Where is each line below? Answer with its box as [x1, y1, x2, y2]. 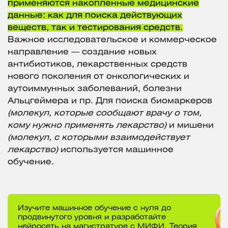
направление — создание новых [8, 48, 157, 56]
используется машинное [58, 146, 174, 154]
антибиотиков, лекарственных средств [8, 61, 187, 69]
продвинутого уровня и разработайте [18, 214, 166, 221]
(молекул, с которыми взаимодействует [8, 134, 190, 142]
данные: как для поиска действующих [8, 12, 182, 20]
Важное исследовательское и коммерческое [8, 36, 217, 44]
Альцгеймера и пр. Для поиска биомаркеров [8, 97, 212, 105]
